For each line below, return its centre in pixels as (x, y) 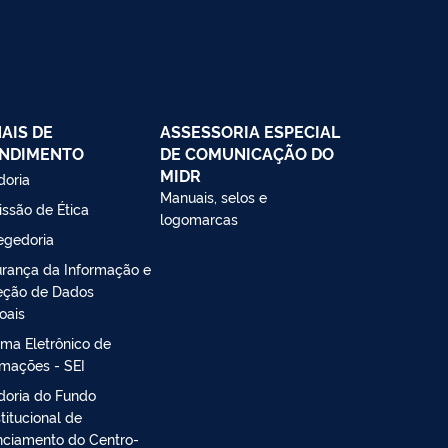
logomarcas (199, 218)
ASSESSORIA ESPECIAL (250, 130)
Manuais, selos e (213, 196)
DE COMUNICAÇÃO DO (247, 152)
